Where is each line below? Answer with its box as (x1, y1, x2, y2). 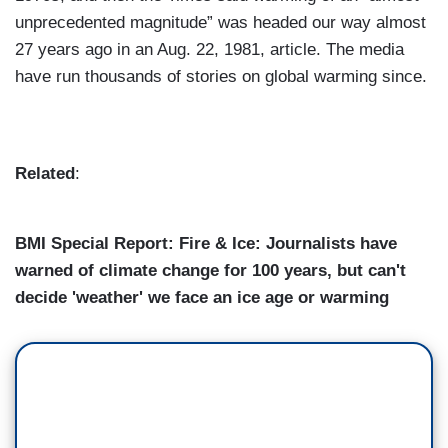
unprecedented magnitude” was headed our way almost (15, 12, 426, 32)
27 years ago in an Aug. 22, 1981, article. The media (15, 39, 404, 59)
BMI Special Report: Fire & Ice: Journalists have (15, 233, 397, 253)
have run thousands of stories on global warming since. (15, 66, 427, 86)
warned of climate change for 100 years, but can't (15, 260, 406, 280)
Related (15, 163, 75, 183)
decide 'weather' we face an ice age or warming (15, 287, 389, 307)
